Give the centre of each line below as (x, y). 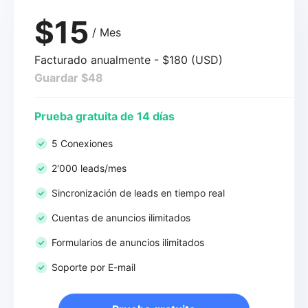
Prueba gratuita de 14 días (104, 116)
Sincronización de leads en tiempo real (138, 193)
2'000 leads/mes (89, 168)
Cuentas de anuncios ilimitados (121, 218)
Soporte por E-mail (93, 267)
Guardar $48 (69, 78)
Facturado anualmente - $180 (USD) (129, 60)
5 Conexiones (82, 143)
